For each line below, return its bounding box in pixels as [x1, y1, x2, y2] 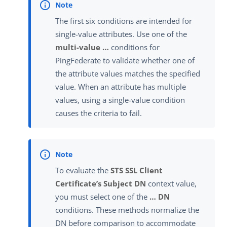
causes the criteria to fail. [55, 108, 142, 119]
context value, [146, 178, 197, 188]
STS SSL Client [110, 165, 163, 175]
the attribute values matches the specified [55, 68, 200, 79]
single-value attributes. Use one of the [55, 29, 187, 40]
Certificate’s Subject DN [55, 178, 146, 188]
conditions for [109, 42, 160, 53]
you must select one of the [55, 191, 149, 202]
